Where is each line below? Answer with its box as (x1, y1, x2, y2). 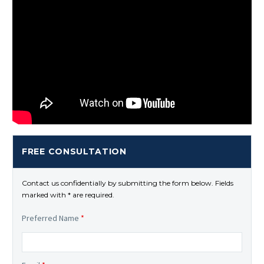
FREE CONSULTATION (22, 146, 127, 157)
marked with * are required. (22, 190, 114, 199)
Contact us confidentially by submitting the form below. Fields (22, 178, 233, 187)
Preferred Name (22, 212, 81, 223)
